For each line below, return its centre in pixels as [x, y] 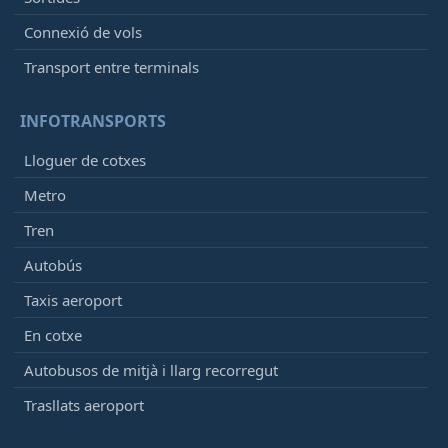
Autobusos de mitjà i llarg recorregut [151, 369]
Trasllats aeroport [84, 404]
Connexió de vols [83, 31]
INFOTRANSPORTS [93, 120]
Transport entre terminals [111, 66]
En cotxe [53, 334]
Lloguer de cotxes [85, 159]
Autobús [53, 264]
